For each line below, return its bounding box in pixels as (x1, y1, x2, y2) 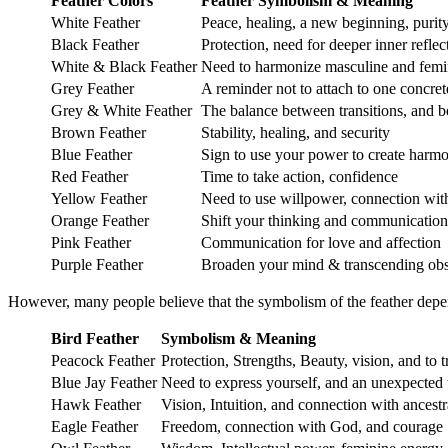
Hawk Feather (51, 395, 141, 413)
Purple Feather (51, 255, 143, 273)
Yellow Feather (51, 189, 147, 207)
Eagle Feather (51, 417, 138, 435)
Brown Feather (51, 123, 146, 141)
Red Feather (51, 167, 128, 185)
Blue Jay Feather (51, 373, 157, 391)
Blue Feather (51, 145, 132, 163)
